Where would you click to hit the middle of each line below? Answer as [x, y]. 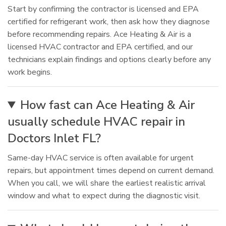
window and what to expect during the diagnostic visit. [104, 196]
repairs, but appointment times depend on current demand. [111, 171]
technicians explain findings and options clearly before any [109, 60]
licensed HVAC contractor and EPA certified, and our [100, 47]
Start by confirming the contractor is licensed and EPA [103, 9]
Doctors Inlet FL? [54, 138]
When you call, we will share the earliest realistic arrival [107, 183]
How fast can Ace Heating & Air [108, 105]
